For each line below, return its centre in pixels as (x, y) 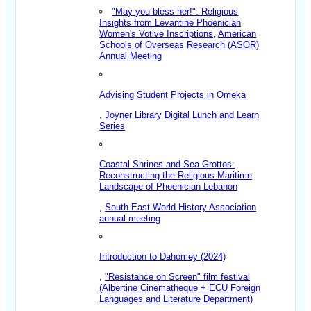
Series (112, 126)
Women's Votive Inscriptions (157, 34)
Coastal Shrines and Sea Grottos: (167, 165)
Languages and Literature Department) (176, 299)
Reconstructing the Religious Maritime (176, 176)
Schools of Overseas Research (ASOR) (179, 45)
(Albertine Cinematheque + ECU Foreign (180, 288)
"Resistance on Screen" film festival (178, 277)
